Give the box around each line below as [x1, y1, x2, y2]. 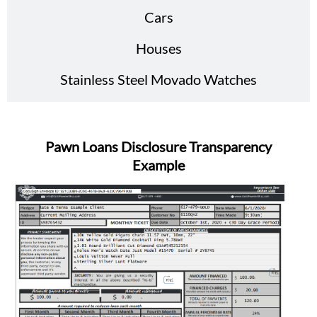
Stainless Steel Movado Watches [60, 71, 257, 88]
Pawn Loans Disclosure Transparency [45, 138, 272, 155]
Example [132, 156, 185, 173]
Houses [135, 40, 182, 57]
